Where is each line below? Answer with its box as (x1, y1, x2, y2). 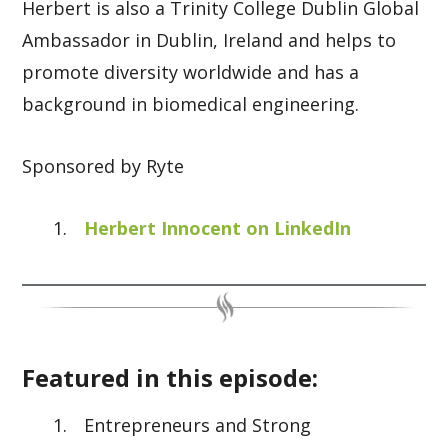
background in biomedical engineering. (22, 92, 365, 116)
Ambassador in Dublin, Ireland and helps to (22, 28, 397, 52)
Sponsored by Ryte (22, 154, 185, 178)
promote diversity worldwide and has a (22, 60, 360, 84)
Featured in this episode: (22, 361, 319, 394)
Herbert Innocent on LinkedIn (84, 216, 352, 240)
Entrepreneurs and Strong (84, 413, 312, 437)
